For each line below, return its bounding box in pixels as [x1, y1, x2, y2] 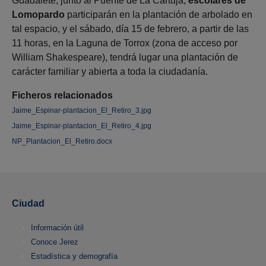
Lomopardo [12, 9, 65, 20]
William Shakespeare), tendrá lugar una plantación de [12, 52, 238, 63]
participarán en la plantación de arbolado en [65, 9, 252, 20]
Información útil [31, 223, 84, 233]
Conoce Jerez [31, 237, 78, 247]
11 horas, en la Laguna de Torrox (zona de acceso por [12, 38, 237, 49]
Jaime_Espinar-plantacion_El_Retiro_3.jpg [12, 106, 151, 115]
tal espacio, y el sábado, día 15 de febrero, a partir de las [12, 24, 249, 34]
